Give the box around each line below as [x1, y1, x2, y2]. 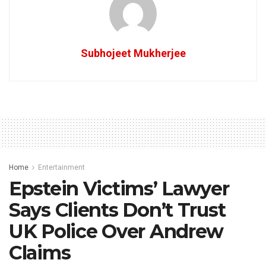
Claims [9, 241, 71, 264]
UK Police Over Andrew [9, 220, 224, 243]
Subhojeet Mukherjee [80, 47, 186, 59]
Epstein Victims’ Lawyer [9, 177, 229, 200]
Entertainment [38, 163, 85, 172]
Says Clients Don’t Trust [9, 198, 226, 221]
